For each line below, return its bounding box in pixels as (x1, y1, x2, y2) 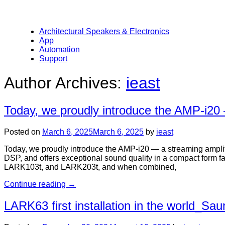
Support (39, 54, 67, 63)
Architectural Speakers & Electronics (39, 27, 169, 36)
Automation (39, 45, 80, 54)
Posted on (4, 127, 42, 136)
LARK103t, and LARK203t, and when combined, (4, 162, 176, 171)
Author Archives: (4, 74, 126, 92)
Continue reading (4, 179, 68, 188)
